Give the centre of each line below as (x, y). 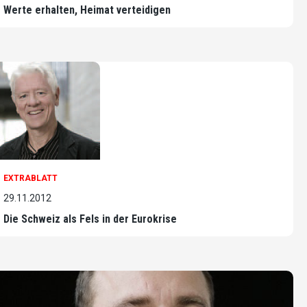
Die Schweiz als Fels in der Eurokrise (90, 219)
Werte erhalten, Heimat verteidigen (87, 10)
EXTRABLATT (30, 179)
